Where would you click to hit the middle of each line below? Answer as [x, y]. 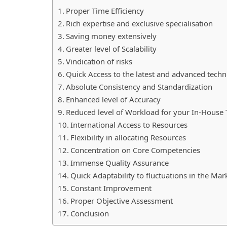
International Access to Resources [130, 124]
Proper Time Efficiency [106, 10]
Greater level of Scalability [112, 48]
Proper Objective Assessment [122, 200]
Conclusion [90, 213]
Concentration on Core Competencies [136, 150]
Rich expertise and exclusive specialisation [140, 23]
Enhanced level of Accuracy [114, 99]
